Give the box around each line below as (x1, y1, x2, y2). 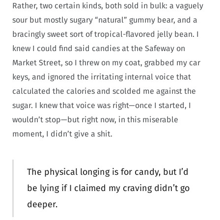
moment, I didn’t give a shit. (12, 129, 112, 138)
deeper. (27, 199, 62, 210)
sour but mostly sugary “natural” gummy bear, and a (12, 15, 197, 25)
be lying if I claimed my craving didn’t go (27, 183, 190, 194)
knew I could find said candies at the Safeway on (12, 43, 185, 53)
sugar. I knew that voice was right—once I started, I (12, 100, 191, 110)
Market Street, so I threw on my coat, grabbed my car (12, 57, 200, 67)
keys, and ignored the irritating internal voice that (12, 72, 191, 82)
